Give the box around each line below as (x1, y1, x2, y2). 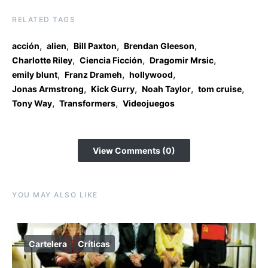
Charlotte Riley (12, 54, 72, 65)
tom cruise (198, 83, 242, 94)
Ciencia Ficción (80, 54, 142, 65)
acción (12, 40, 39, 51)
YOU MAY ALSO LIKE (12, 190, 98, 199)
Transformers (59, 98, 115, 108)
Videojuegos (123, 98, 175, 108)
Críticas (78, 238, 110, 249)
